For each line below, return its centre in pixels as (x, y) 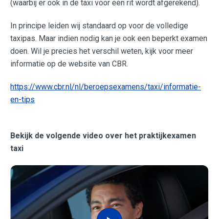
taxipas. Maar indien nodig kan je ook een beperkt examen (109, 38)
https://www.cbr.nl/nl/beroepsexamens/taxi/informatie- (106, 87)
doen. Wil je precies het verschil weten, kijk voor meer (102, 51)
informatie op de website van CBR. (69, 64)
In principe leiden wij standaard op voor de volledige (99, 25)
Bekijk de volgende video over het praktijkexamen (103, 135)
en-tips (23, 100)
